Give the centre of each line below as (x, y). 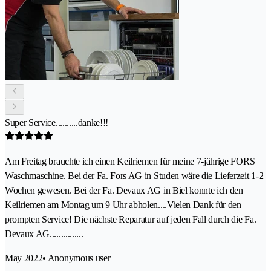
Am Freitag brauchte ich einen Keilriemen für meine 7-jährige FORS (130, 161)
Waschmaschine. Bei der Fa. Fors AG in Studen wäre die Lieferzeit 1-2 (134, 175)
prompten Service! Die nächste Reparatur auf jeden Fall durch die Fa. (131, 219)
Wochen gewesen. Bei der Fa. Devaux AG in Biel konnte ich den (124, 190)
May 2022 (24, 258)
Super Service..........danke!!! (57, 122)
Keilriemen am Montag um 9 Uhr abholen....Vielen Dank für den (123, 204)
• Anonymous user (77, 258)
